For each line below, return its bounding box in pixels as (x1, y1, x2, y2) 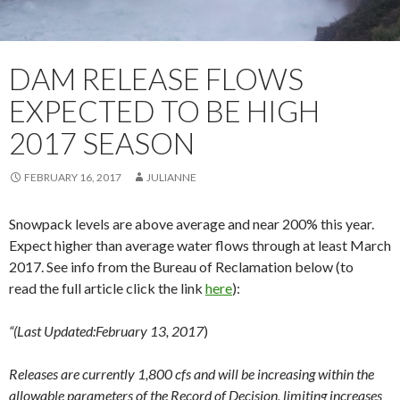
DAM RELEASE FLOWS (9, 60, 304, 96)
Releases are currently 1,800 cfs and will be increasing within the (9, 364, 374, 382)
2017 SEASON (9, 124, 195, 161)
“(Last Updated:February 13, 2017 (9, 321, 204, 339)
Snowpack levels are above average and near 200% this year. (9, 214, 374, 232)
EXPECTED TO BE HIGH (9, 92, 320, 129)
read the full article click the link (9, 279, 205, 296)
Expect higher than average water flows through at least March (9, 236, 391, 254)
